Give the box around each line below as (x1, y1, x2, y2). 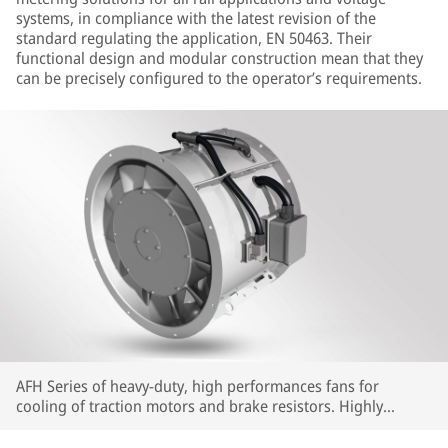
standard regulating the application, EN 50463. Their (16, 27, 372, 49)
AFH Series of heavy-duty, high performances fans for (16, 375, 379, 397)
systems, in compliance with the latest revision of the (16, 7, 376, 29)
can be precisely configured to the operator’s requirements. (16, 67, 422, 89)
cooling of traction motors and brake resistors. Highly (16, 395, 383, 417)
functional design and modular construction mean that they (16, 47, 423, 69)
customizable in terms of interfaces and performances (16, 415, 384, 437)
